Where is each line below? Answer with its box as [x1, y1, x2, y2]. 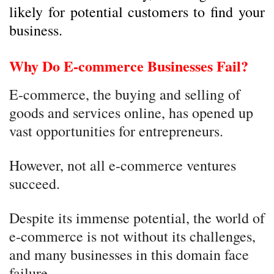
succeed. [9, 174, 60, 193]
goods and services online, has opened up [9, 103, 253, 122]
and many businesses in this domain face [9, 245, 249, 264]
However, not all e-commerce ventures [9, 155, 236, 175]
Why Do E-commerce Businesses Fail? [9, 55, 248, 76]
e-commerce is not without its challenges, [9, 226, 256, 246]
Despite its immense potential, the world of [9, 208, 265, 228]
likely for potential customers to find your [9, 2, 265, 21]
